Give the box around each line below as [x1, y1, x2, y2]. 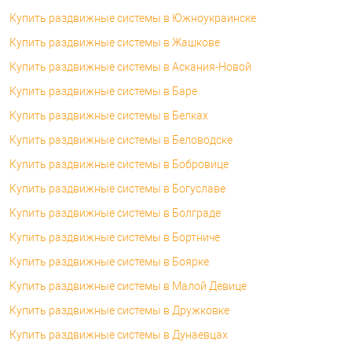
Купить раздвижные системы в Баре [9, 84, 197, 97]
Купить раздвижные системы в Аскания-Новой [9, 60, 251, 73]
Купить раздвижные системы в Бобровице [9, 157, 229, 170]
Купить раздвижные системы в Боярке [9, 255, 209, 268]
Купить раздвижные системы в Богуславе [9, 181, 225, 195]
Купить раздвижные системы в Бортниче [9, 230, 220, 244]
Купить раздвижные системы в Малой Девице [9, 279, 247, 292]
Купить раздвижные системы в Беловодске [9, 133, 233, 146]
